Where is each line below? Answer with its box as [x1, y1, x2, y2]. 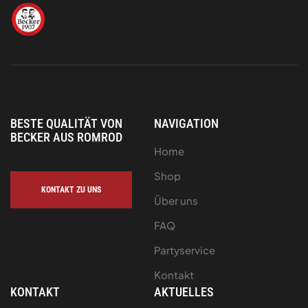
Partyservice [154, 243, 215, 256]
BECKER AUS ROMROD [10, 129, 122, 144]
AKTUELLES [154, 284, 214, 299]
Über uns [154, 193, 198, 207]
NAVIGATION [154, 115, 219, 131]
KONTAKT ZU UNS [41, 184, 101, 195]
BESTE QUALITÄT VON [10, 115, 122, 131]
